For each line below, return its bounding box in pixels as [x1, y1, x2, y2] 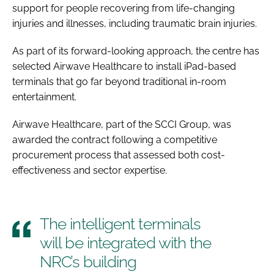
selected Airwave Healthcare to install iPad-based [12, 60, 236, 72]
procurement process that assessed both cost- [12, 149, 225, 161]
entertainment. [12, 91, 76, 103]
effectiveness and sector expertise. [12, 164, 169, 176]
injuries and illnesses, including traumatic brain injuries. [12, 17, 259, 29]
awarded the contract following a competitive [12, 133, 217, 146]
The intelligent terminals [40, 214, 201, 233]
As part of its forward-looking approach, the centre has [12, 45, 259, 57]
